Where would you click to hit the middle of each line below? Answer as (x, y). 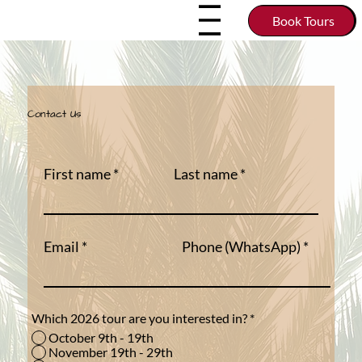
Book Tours (304, 21)
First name (78, 174)
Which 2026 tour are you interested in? (140, 318)
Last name (205, 174)
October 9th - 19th (101, 338)
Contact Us (54, 114)
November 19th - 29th (110, 352)
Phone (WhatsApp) (241, 247)
